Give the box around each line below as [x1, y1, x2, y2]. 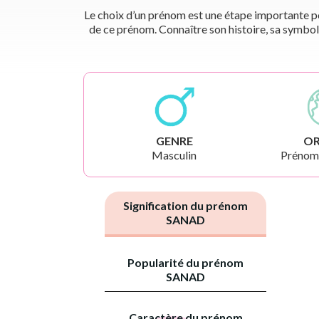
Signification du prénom [123, 198, 248, 212]
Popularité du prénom [127, 255, 244, 269]
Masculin [152, 147, 197, 162]
